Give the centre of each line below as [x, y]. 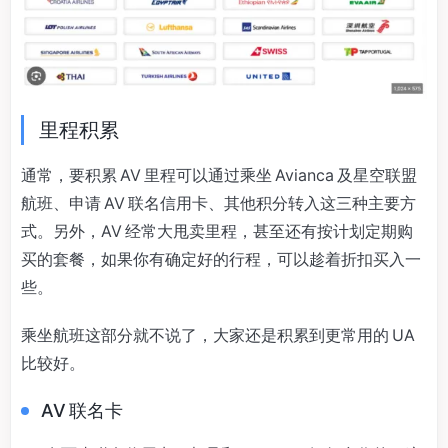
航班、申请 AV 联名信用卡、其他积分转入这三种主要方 [218, 202]
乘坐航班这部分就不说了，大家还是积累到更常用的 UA [219, 334]
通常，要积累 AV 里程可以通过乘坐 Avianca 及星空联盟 [219, 174]
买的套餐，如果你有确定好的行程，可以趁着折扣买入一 [221, 258]
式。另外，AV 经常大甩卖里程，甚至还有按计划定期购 [217, 230]
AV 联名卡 [82, 410]
